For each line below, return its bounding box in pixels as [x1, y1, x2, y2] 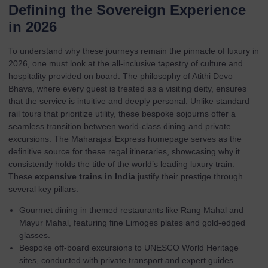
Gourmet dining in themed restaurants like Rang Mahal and [19, 205, 243, 215]
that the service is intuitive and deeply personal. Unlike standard [8, 96, 249, 106]
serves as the [188, 133, 242, 144]
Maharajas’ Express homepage [71, 133, 188, 144]
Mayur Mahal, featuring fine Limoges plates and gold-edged [19, 217, 245, 227]
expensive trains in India [35, 171, 135, 181]
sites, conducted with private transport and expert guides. [19, 255, 236, 265]
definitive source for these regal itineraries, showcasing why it [8, 146, 240, 156]
